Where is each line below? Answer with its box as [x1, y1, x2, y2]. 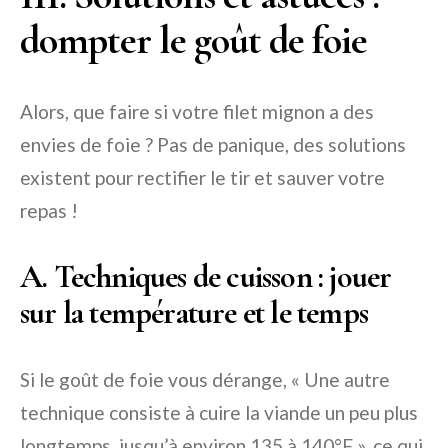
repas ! [20, 199, 78, 223]
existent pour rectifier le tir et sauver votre [20, 166, 385, 190]
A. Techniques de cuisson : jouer [20, 257, 392, 297]
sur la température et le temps [20, 293, 369, 333]
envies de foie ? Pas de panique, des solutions [20, 133, 406, 157]
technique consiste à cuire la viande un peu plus [20, 401, 418, 425]
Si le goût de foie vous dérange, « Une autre [20, 368, 390, 392]
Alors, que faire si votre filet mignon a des [20, 100, 374, 124]
